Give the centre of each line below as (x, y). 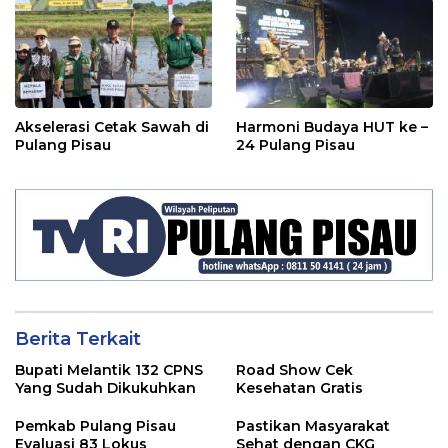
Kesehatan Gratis (299, 388)
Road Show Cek (294, 370)
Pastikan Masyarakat (313, 426)
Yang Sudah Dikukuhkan (105, 388)
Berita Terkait (78, 339)
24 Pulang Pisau (295, 145)
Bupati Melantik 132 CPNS (109, 370)
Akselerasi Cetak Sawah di (112, 127)
